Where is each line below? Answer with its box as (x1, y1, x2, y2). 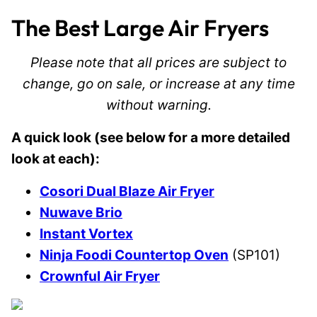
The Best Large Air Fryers (11, 13, 269, 42)
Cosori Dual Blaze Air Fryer (40, 183, 214, 200)
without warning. (105, 97, 212, 113)
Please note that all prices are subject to (30, 54, 287, 71)
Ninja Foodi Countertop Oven (40, 247, 229, 263)
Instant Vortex (40, 226, 133, 242)
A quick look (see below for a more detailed (11, 129, 290, 146)
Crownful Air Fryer (40, 268, 160, 284)
